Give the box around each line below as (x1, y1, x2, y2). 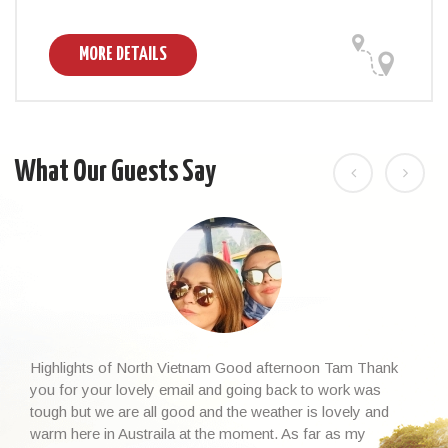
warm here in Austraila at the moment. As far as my (30, 424, 366, 442)
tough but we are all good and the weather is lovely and (30, 402, 389, 420)
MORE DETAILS (79, 44, 167, 64)
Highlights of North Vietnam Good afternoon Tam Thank (30, 358, 398, 376)
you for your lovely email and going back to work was (30, 380, 381, 398)
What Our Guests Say (15, 156, 216, 187)
